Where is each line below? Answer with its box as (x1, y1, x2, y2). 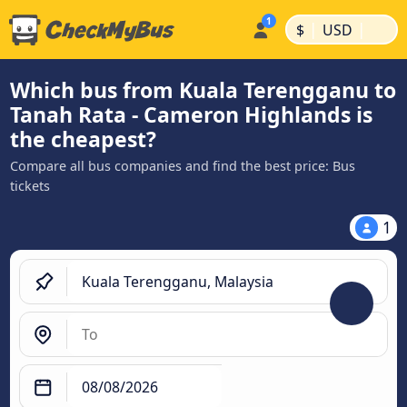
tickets (10, 177, 50, 194)
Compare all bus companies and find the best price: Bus (10, 157, 355, 174)
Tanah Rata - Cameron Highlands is (10, 100, 372, 129)
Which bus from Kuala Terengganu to (10, 75, 396, 104)
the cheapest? (10, 124, 156, 154)
